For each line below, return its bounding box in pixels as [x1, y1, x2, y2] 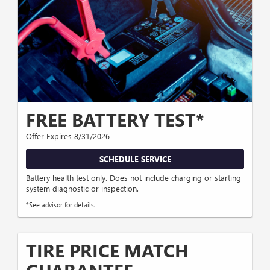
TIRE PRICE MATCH [26, 238, 189, 263]
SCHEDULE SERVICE [99, 153, 171, 164]
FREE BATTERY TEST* [26, 107, 204, 131]
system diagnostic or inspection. [26, 183, 139, 194]
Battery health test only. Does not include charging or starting [26, 172, 241, 183]
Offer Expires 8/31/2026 [26, 130, 110, 141]
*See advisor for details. [26, 200, 95, 210]
